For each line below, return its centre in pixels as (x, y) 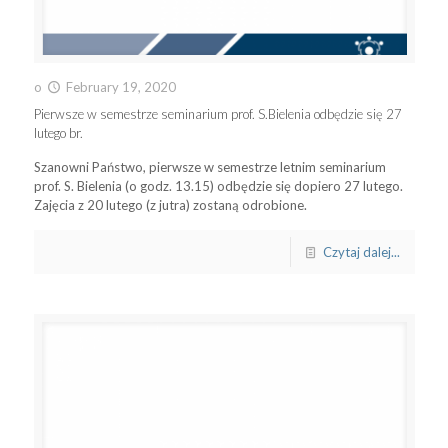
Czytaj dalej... (361, 252)
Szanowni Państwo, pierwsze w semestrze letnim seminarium (209, 167)
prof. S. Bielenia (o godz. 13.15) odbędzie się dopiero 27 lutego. (218, 186)
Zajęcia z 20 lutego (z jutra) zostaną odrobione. (170, 205)
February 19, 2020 (120, 87)
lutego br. (58, 133)
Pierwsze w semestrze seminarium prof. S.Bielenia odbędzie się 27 (217, 114)
